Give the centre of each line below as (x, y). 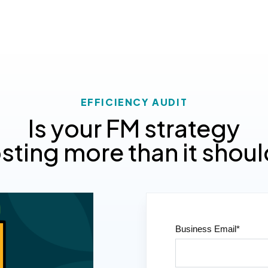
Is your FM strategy (134, 128)
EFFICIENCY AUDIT (134, 102)
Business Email (206, 229)
